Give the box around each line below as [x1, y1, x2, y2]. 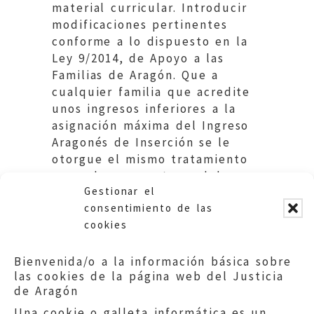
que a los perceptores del [52, 168, 222, 184]
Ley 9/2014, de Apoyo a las [52, 50, 224, 66]
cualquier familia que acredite [52, 83, 251, 100]
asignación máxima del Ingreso [52, 117, 250, 133]
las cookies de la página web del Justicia [14, 268, 284, 284]
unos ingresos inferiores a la [52, 100, 236, 116]
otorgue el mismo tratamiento [52, 151, 248, 167]
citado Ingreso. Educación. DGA [52, 184, 252, 200]
